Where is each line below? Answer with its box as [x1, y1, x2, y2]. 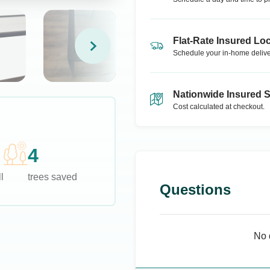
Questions [160, 181, 231, 198]
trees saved [27, 172, 77, 182]
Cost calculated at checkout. [173, 102, 265, 111]
